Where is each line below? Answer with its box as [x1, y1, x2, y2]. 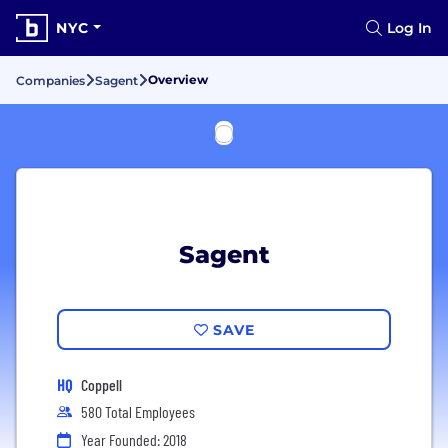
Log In [387, 19, 432, 37]
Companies [16, 73, 85, 88]
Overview [148, 72, 208, 87]
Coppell [81, 375, 122, 394]
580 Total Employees [81, 402, 195, 421]
